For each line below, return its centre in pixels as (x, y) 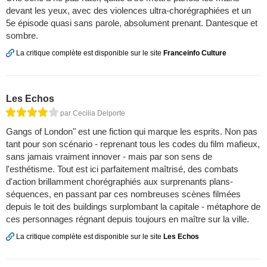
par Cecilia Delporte (93, 114)
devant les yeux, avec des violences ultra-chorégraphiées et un (128, 10)
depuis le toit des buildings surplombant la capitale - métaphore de (133, 207)
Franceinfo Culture (195, 53)
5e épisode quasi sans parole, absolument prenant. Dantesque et (132, 23)
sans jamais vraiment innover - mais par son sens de (109, 157)
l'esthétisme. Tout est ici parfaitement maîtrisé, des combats (122, 169)
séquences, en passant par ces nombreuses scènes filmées (123, 194)
